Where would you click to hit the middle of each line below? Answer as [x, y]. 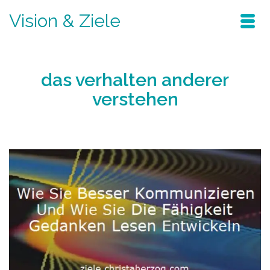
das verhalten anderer [135, 80]
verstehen [135, 99]
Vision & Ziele [65, 21]
